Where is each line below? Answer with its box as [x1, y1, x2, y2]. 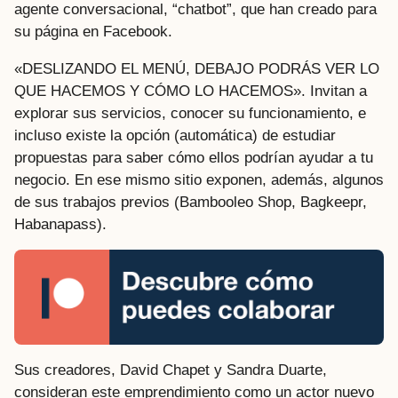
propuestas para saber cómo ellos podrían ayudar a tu [14, 148, 373, 166]
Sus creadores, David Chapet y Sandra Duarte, [14, 362, 327, 379]
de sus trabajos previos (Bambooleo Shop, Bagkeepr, [14, 193, 367, 211]
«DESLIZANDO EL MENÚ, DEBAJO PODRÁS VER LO [14, 60, 379, 77]
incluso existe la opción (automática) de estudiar [14, 126, 336, 144]
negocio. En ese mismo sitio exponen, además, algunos [14, 171, 384, 188]
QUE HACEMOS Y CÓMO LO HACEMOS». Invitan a [14, 82, 367, 99]
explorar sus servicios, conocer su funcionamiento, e [14, 104, 366, 122]
